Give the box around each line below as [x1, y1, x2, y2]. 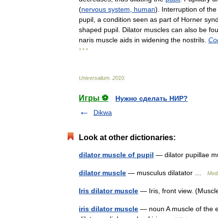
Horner [181, 16, 202, 23]
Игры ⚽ [79, 94, 109, 102]
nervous [81, 5, 106, 13]
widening [142, 36, 169, 44]
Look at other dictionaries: [79, 133, 176, 142]
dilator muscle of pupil [79, 151, 154, 159]
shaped [79, 26, 102, 34]
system [108, 5, 130, 13]
